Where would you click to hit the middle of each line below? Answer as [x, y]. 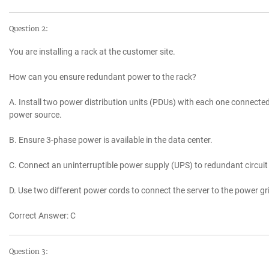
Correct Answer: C [42, 216]
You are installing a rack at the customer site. [92, 52]
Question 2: [29, 29]
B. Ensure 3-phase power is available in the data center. [111, 140]
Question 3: [29, 252]
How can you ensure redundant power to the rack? [103, 77]
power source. [35, 115]
